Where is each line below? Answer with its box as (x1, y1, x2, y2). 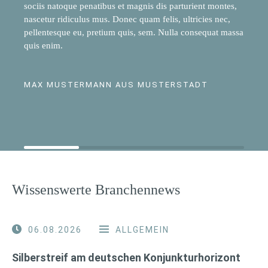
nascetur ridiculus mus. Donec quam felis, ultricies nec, (24, 14, 230, 24)
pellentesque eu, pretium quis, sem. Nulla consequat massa (24, 27, 243, 37)
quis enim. (24, 40, 63, 50)
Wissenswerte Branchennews (12, 181, 180, 197)
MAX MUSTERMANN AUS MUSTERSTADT (24, 80, 208, 89)
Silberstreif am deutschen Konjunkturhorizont (12, 251, 240, 264)
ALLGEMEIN (115, 224, 169, 234)
